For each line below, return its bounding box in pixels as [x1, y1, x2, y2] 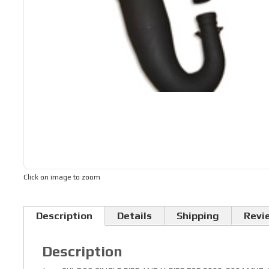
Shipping [176, 210, 219, 222]
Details [116, 210, 152, 222]
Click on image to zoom [23, 173, 100, 181]
